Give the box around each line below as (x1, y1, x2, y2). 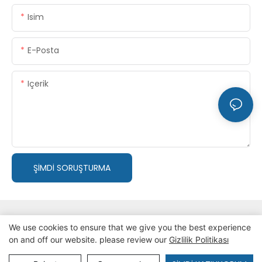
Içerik (27, 77, 49, 89)
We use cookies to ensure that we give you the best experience (9, 222, 251, 232)
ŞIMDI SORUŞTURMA (33, 161, 111, 174)
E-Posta (27, 44, 59, 56)
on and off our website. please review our (9, 235, 169, 244)
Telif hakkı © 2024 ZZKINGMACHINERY (9, 241, 158, 253)
